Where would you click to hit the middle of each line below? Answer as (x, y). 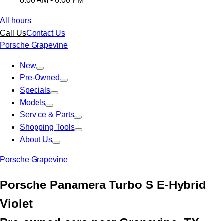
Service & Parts (47, 115)
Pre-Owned (40, 78)
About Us (36, 139)
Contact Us (46, 33)
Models (33, 102)
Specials (35, 90)
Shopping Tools (47, 127)
